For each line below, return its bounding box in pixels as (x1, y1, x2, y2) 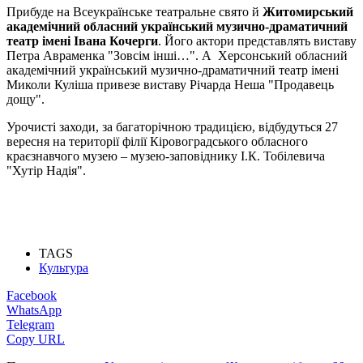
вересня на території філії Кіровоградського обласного (6, 134, 308, 148)
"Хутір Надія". (6, 163, 86, 177)
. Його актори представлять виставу (158, 33, 357, 48)
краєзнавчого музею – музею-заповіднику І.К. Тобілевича (6, 148, 325, 163)
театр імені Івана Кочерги (6, 33, 158, 48)
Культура (39, 260, 88, 275)
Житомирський (263, 4, 353, 19)
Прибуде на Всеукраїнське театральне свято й (6, 4, 263, 19)
